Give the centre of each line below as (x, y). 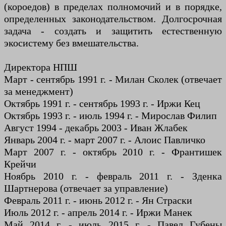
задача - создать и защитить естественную (113, 31)
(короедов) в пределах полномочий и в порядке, (113, 7)
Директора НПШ (41, 67)
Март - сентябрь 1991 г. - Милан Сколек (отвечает (113, 79)
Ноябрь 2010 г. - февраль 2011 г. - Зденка (113, 176)
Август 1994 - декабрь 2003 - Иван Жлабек (96, 128)
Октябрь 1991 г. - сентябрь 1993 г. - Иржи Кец (102, 104)
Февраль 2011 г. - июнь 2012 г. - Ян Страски (98, 201)
